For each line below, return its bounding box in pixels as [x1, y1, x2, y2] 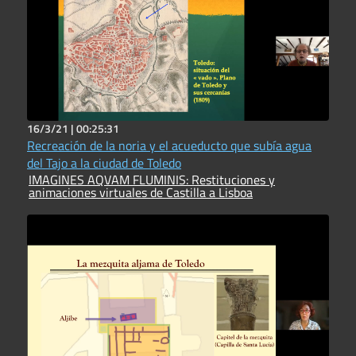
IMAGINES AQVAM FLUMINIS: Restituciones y [29, 169, 192, 189]
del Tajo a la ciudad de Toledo [27, 153, 181, 172]
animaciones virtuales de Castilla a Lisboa [29, 182, 253, 202]
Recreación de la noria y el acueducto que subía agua [27, 135, 311, 155]
